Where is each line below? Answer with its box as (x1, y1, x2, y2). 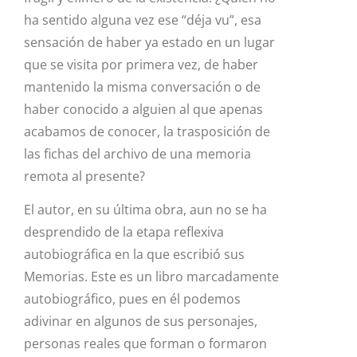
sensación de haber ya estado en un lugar (24, 33, 275, 51)
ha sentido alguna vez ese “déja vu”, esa (24, 10, 261, 29)
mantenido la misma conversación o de (24, 77, 261, 96)
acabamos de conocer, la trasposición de (24, 122, 270, 140)
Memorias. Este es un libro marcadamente (24, 268, 279, 286)
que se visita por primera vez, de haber (24, 55, 258, 73)
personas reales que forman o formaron (24, 335, 267, 353)
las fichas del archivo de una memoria (24, 144, 251, 163)
